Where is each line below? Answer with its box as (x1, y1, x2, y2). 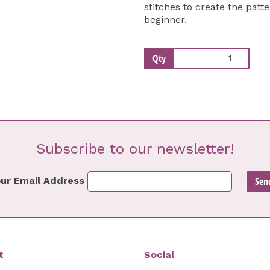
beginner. (144, 13, 187, 25)
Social (144, 248, 174, 260)
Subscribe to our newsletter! (36, 140, 234, 157)
